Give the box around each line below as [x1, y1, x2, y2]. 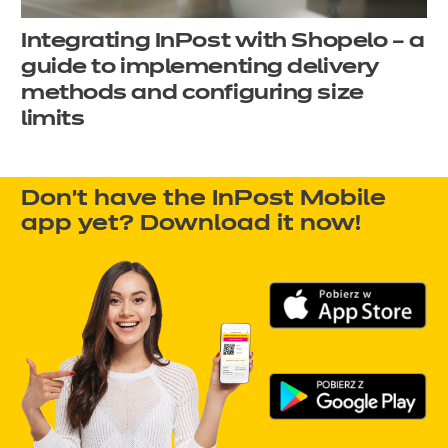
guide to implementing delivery [21, 57, 379, 78]
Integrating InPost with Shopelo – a [21, 31, 425, 52]
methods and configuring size [21, 83, 364, 104]
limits [21, 109, 85, 130]
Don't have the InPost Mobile [21, 189, 386, 211]
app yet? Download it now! [21, 214, 361, 236]
